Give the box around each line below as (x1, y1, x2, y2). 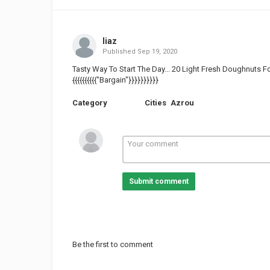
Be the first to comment (72, 240, 153, 249)
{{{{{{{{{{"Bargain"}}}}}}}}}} (72, 75, 159, 84)
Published (102, 48, 137, 55)
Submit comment (128, 177, 189, 186)
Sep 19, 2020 (137, 48, 177, 55)
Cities (145, 98, 166, 107)
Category (72, 98, 107, 107)
